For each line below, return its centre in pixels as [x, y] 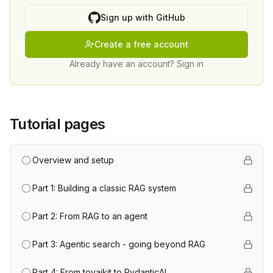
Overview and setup [73, 160]
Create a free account [141, 44]
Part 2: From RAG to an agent [90, 216]
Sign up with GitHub [143, 17]
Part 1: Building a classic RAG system [104, 188]
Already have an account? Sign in [136, 64]
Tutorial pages [58, 124]
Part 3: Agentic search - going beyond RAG [119, 244]
